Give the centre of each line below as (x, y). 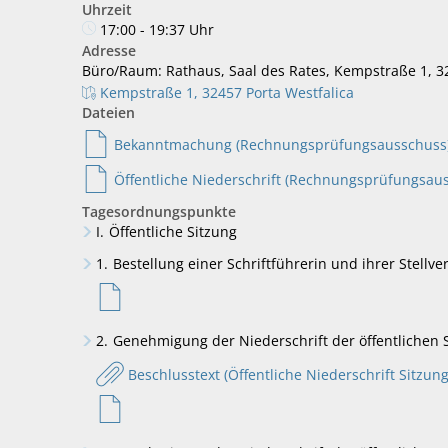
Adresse (109, 50)
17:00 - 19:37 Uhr (156, 29)
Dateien (108, 112)
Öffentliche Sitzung (172, 231)
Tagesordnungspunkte (159, 211)
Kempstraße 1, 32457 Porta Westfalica (227, 92)
